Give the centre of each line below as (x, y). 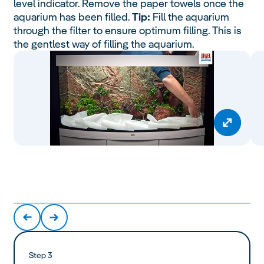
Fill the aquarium (190, 16)
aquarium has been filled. (73, 16)
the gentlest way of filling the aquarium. (104, 44)
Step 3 (41, 255)
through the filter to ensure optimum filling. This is (128, 30)
